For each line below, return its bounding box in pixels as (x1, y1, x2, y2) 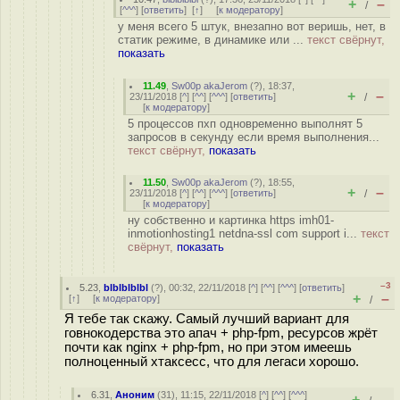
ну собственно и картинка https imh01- (128, 213, 334, 227)
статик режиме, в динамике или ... (118, 33, 307, 46)
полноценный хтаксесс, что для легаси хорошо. (64, 354, 359, 369)
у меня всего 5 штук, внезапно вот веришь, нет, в (118, 20, 386, 33)
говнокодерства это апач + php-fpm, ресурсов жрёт (64, 326, 378, 340)
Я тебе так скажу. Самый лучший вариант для (64, 312, 349, 326)
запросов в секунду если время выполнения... (128, 130, 379, 144)
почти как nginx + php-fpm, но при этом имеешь (64, 340, 352, 354)
